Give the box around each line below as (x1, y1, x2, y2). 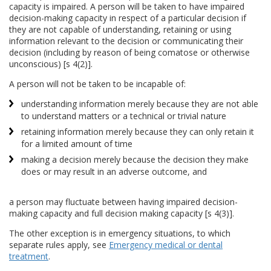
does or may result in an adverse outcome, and (21, 166, 207, 178)
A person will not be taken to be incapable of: (9, 78, 186, 90)
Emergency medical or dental (109, 239, 223, 251)
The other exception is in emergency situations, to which (9, 227, 230, 240)
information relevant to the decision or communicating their (9, 35, 243, 47)
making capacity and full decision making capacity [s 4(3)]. (9, 207, 234, 220)
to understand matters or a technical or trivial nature (21, 110, 226, 122)
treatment (9, 250, 48, 263)
